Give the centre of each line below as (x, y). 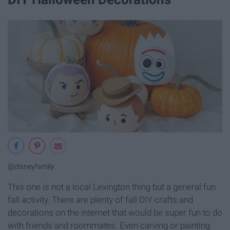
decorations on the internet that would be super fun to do (115, 213)
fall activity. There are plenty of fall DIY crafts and (100, 200)
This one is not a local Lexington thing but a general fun (112, 187)
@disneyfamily (31, 167)
